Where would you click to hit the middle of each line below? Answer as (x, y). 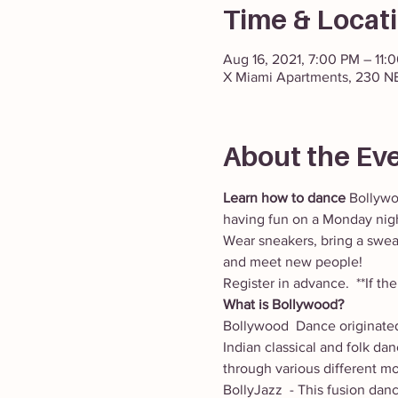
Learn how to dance (284, 198)
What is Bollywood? (283, 304)
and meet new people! (294, 262)
